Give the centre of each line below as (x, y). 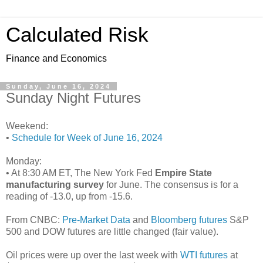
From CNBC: (34, 220)
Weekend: (27, 126)
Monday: (24, 161)
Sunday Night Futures (73, 98)
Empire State (183, 173)
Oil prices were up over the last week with (93, 255)
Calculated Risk (77, 35)
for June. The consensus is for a (171, 184)
